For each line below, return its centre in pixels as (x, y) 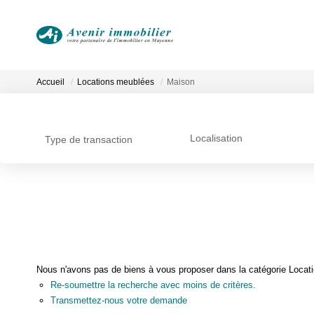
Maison (181, 82)
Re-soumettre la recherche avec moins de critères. (153, 285)
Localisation (216, 138)
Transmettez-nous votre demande (119, 300)
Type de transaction (89, 139)
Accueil (50, 82)
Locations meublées (116, 82)
